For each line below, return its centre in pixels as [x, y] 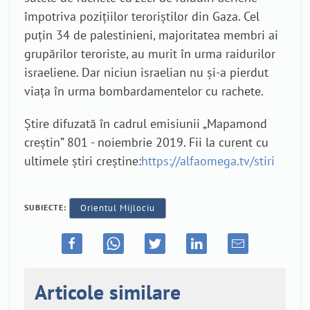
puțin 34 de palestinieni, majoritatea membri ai [151, 35]
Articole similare [108, 291]
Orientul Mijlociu [118, 208]
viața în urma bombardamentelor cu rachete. [144, 91]
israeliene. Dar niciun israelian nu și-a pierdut [146, 73]
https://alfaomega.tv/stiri [208, 161]
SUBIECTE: [47, 208]
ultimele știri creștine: [83, 161]
